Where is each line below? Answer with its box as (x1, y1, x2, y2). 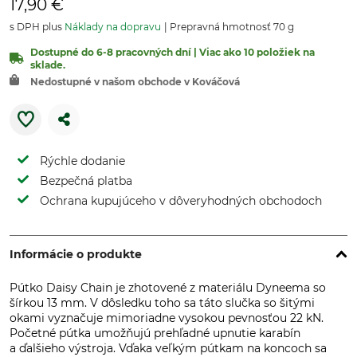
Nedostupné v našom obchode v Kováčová (30, 76, 240, 88)
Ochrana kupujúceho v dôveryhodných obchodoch (40, 194, 322, 208)
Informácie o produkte (10, 247, 142, 261)
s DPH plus (10, 21, 65, 33)
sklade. (30, 59, 65, 71)
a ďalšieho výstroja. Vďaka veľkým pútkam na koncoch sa (10, 341, 327, 355)
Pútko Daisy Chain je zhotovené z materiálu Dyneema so (10, 280, 326, 295)
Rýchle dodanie (40, 154, 125, 168)
